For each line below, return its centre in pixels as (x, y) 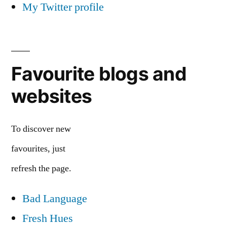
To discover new (41, 129)
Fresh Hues (48, 219)
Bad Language (55, 199)
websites (52, 96)
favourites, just (38, 149)
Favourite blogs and (99, 74)
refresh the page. (41, 169)
